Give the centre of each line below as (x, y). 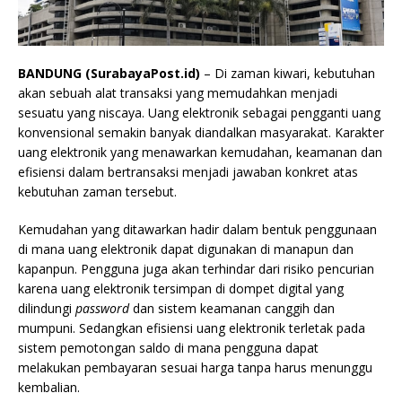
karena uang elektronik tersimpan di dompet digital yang (181, 289)
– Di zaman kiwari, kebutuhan (289, 74)
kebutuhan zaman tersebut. (97, 192)
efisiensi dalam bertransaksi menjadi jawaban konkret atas (188, 172)
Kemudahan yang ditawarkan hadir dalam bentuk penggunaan (197, 230)
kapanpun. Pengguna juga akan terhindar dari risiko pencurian (196, 269)
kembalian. (49, 388)
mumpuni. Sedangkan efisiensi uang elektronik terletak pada (192, 328)
